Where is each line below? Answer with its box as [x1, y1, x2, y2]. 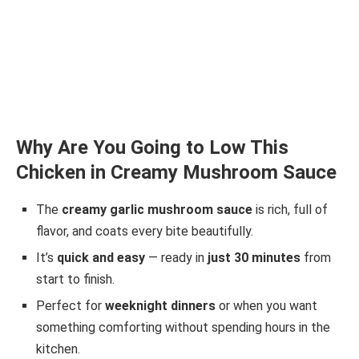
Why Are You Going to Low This [16, 136, 288, 159]
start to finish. [36, 272, 115, 288]
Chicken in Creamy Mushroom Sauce [16, 161, 337, 184]
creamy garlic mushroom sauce [62, 202, 252, 218]
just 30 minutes [208, 250, 301, 266]
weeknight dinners [105, 298, 216, 314]
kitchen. [36, 341, 80, 357]
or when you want [216, 298, 317, 314]
